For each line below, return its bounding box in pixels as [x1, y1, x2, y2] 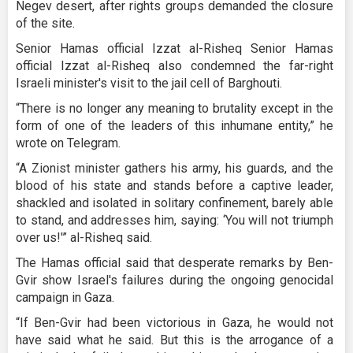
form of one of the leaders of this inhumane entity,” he [16, 118, 333, 134]
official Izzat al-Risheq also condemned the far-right [16, 58, 333, 74]
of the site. [16, 16, 75, 32]
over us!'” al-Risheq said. [16, 230, 152, 246]
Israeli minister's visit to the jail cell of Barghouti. [16, 76, 282, 91]
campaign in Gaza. [16, 290, 114, 306]
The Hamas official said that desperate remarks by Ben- [16, 255, 333, 271]
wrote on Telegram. [16, 136, 121, 151]
